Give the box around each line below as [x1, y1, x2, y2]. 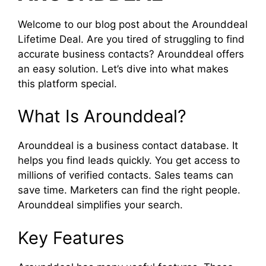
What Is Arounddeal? [18, 106, 186, 126]
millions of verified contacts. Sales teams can [18, 169, 233, 181]
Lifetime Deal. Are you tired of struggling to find [18, 33, 245, 45]
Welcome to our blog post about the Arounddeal [18, 18, 248, 30]
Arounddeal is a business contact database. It [18, 140, 238, 151]
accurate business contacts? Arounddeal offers [18, 47, 244, 60]
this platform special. [18, 77, 117, 90]
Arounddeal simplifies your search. [18, 199, 183, 211]
